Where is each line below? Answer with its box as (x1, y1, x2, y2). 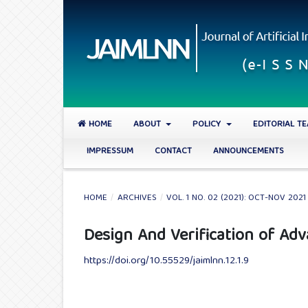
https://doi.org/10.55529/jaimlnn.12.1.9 (84, 252, 249, 271)
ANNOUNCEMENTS (213, 143, 284, 159)
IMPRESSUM (87, 143, 133, 159)
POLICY (192, 116, 224, 133)
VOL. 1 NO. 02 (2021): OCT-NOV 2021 (166, 190, 307, 207)
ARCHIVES (117, 190, 157, 207)
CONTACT (155, 143, 192, 159)
